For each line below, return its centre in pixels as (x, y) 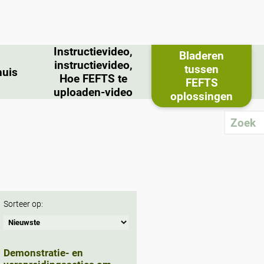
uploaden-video (93, 92)
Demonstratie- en (43, 253)
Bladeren (202, 55)
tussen (202, 69)
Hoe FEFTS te (93, 79)
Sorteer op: (23, 204)
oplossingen (202, 96)
